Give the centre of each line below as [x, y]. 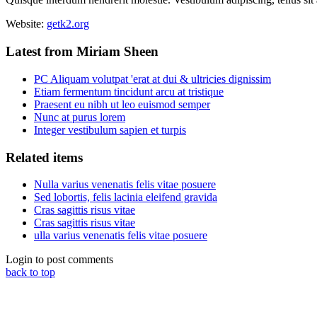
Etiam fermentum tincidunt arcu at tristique [129, 91]
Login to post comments [59, 260]
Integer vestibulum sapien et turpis [110, 129]
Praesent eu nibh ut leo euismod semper [122, 104]
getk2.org [68, 24]
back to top [30, 272]
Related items [44, 157]
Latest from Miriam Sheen [82, 52]
